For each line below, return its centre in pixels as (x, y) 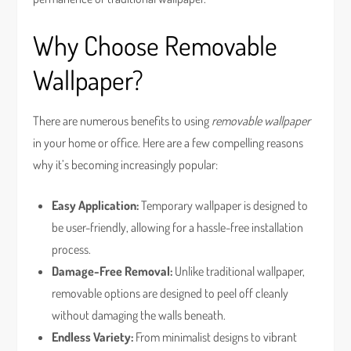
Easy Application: (96, 205)
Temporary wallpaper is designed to (224, 205)
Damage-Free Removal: (112, 271)
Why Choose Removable (156, 45)
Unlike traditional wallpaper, (239, 271)
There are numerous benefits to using (123, 121)
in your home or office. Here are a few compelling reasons (168, 143)
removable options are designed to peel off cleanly (170, 293)
